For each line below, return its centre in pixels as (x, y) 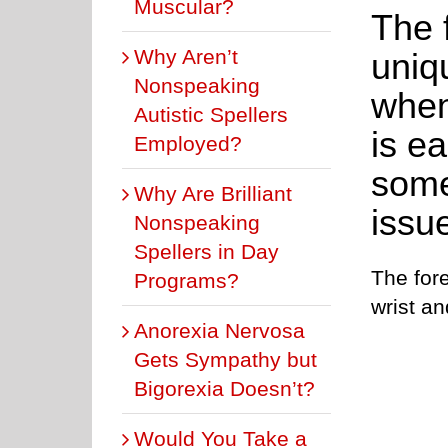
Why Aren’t (186, 56)
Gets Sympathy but (225, 359)
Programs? (186, 280)
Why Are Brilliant (213, 193)
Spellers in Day (206, 251)
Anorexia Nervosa (219, 330)
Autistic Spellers (211, 114)
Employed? (188, 143)
